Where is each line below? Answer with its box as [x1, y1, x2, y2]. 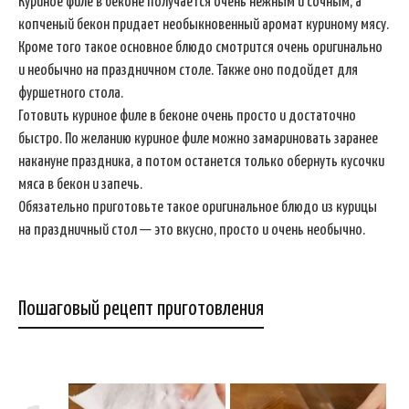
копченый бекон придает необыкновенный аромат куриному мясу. [18, 16, 389, 33]
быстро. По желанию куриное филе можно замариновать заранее [18, 131, 378, 147]
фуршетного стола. [18, 85, 123, 101]
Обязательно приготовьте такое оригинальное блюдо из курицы [18, 199, 377, 215]
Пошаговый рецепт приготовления [18, 298, 264, 320]
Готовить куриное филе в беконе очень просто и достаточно [18, 108, 356, 124]
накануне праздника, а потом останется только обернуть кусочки [18, 153, 384, 170]
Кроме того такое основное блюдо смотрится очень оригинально [18, 39, 383, 56]
